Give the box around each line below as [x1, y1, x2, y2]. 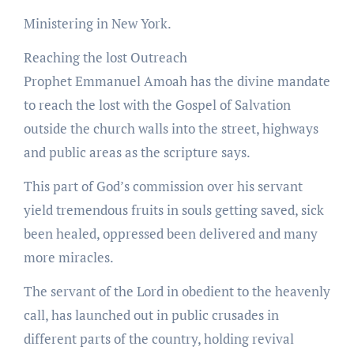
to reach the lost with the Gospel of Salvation [23, 96, 291, 115]
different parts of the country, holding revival [23, 330, 294, 348]
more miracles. [23, 248, 114, 267]
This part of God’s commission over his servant [23, 177, 303, 196]
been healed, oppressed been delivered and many [23, 224, 318, 243]
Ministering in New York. [23, 14, 171, 33]
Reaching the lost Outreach [23, 48, 187, 67]
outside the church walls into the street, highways [23, 119, 318, 138]
